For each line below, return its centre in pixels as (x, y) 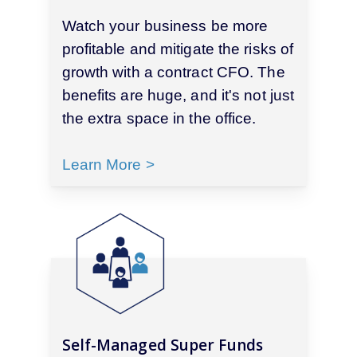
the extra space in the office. (159, 119)
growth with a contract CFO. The (173, 73)
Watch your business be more (165, 26)
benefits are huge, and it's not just (178, 96)
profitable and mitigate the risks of (178, 49)
